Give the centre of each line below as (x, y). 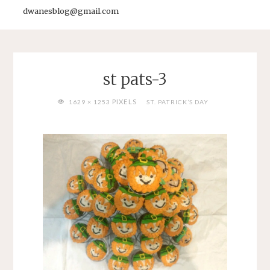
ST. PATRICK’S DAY (178, 102)
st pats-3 (135, 80)
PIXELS (124, 101)
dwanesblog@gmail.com (71, 11)
